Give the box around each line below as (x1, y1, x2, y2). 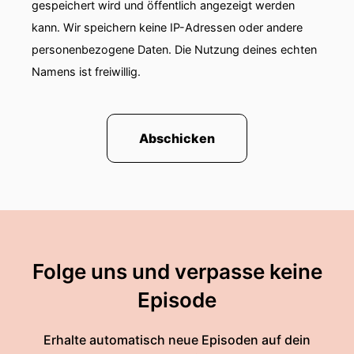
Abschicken (139, 130, 215, 146)
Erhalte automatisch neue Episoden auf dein (43, 332, 311, 348)
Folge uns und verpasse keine (32, 259, 322, 284)
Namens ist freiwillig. (32, 65, 141, 78)
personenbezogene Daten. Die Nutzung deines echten (32, 43, 317, 56)
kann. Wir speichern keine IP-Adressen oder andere (32, 21, 303, 34)
